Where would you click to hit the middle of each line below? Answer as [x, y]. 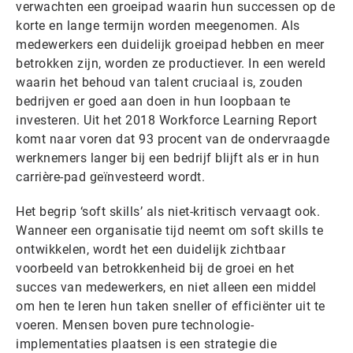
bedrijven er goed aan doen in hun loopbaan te [153, 101]
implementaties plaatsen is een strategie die [146, 344]
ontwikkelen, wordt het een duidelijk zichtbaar [150, 249]
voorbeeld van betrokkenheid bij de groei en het [155, 268]
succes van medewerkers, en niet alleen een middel [166, 287]
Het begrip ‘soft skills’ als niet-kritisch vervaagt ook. [168, 212]
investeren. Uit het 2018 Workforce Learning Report [166, 120]
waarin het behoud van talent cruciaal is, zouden [159, 82]
